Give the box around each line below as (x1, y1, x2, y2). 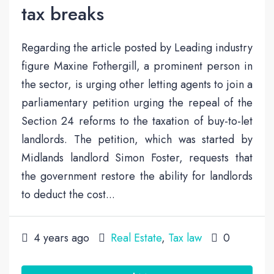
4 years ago (31, 229, 89, 246)
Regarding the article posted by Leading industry (21, 39, 253, 56)
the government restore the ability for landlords (21, 168, 253, 184)
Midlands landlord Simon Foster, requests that (21, 149, 253, 166)
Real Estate (111, 229, 161, 246)
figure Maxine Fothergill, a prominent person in (21, 57, 253, 74)
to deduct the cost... (21, 186, 115, 202)
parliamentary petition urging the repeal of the (21, 94, 253, 111)
